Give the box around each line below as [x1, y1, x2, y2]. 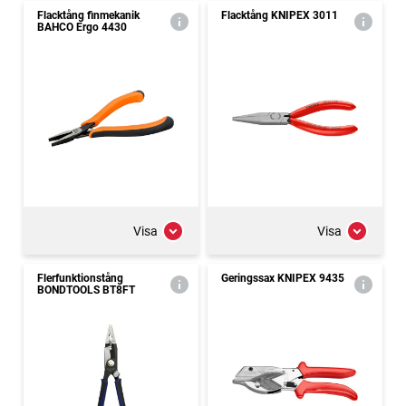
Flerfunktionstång [37, 272, 123, 285]
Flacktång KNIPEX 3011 [221, 9, 338, 22]
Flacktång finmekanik [37, 9, 140, 22]
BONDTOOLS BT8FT [37, 284, 135, 296]
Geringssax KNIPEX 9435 [221, 272, 344, 285]
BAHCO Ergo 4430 [37, 21, 127, 34]
